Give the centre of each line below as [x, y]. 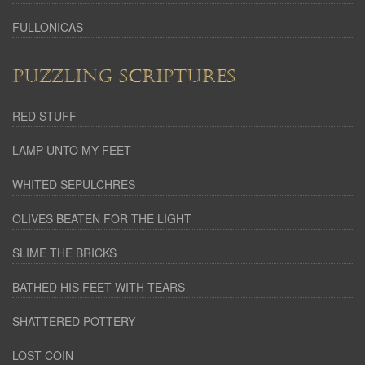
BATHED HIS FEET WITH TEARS [99, 287]
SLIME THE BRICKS [64, 253]
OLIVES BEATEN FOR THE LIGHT [102, 218]
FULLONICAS [48, 27]
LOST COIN [43, 355]
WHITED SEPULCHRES [74, 184]
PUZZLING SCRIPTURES [124, 77]
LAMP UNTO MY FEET [72, 150]
